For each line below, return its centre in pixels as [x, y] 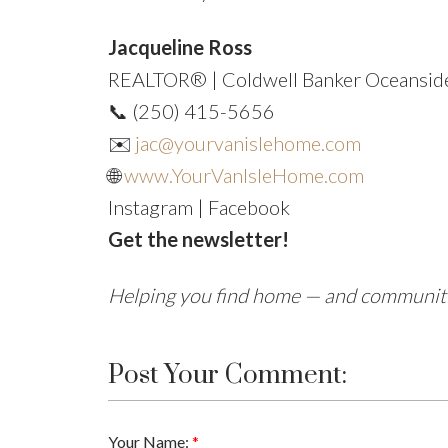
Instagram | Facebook [198, 206]
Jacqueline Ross [179, 46]
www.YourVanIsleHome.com [243, 174]
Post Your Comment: [227, 375]
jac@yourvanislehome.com [247, 142]
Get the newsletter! [198, 238]
